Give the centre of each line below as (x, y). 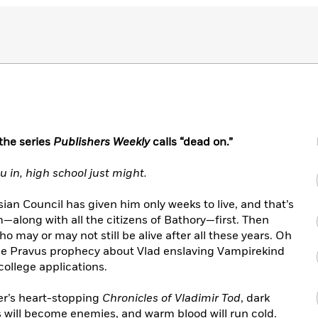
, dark (255, 298)
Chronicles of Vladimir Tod (171, 298)
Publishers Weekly (102, 142)
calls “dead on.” (191, 142)
